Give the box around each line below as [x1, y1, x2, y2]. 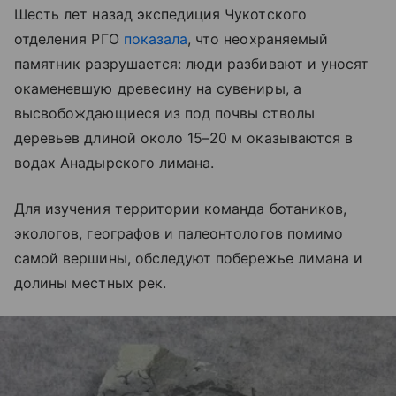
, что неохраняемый [187, 30, 328, 49]
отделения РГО [14, 30, 124, 49]
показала [123, 30, 188, 49]
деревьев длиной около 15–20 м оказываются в [14, 129, 354, 148]
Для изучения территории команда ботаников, [14, 200, 347, 218]
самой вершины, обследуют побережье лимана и [14, 249, 363, 268]
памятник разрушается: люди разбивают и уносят [14, 55, 369, 73]
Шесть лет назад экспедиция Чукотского [14, 5, 307, 24]
